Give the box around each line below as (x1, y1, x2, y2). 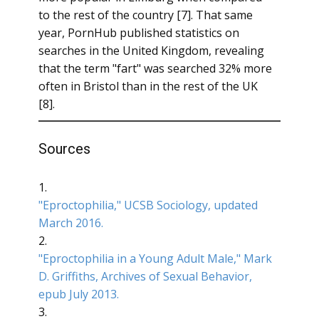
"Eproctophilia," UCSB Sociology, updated (38, 197, 258, 213)
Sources (38, 140, 90, 157)
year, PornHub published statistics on (38, 25, 239, 41)
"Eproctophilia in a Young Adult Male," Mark (38, 251, 272, 266)
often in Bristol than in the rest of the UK (38, 78, 258, 94)
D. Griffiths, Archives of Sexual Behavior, (38, 268, 252, 284)
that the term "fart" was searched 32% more (38, 61, 272, 76)
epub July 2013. (38, 286, 119, 302)
